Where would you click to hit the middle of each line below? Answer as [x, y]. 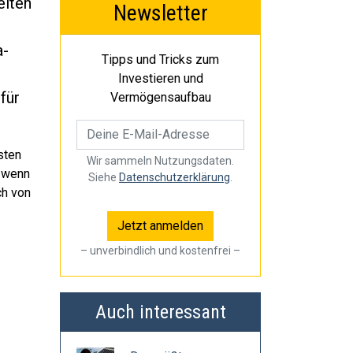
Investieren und [160, 78]
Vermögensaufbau [160, 97]
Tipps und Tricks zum [160, 59]
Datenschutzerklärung [175, 177]
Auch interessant [160, 312]
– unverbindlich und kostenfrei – [160, 251]
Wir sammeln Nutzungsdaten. [160, 161]
